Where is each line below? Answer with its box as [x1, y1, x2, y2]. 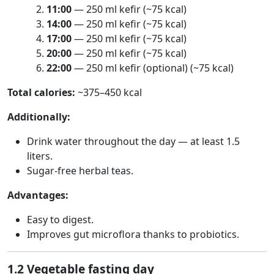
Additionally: [7, 110, 70, 124]
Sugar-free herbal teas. [27, 164, 133, 177]
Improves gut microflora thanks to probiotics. [27, 228, 239, 241]
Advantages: [7, 188, 68, 202]
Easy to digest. [27, 213, 94, 226]
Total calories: [7, 86, 75, 99]
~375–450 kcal [75, 86, 142, 99]
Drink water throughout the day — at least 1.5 [27, 135, 240, 148]
